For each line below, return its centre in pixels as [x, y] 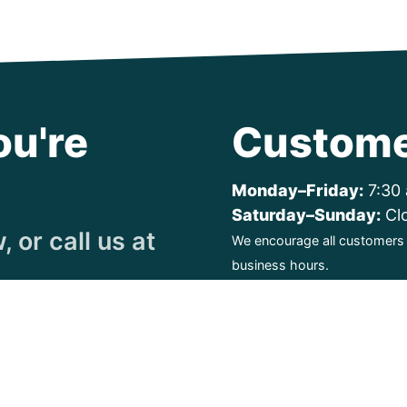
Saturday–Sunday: [306, 215]
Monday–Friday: [298, 191]
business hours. [280, 265]
